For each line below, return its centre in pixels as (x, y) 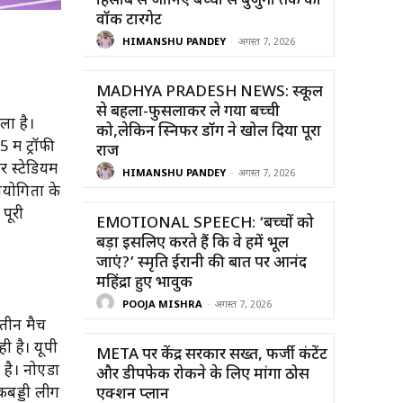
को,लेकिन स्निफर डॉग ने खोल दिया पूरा (209, 132)
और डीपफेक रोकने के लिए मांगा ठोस (203, 375)
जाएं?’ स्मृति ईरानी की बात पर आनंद (201, 263)
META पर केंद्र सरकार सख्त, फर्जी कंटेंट (212, 355)
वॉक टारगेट (129, 20)
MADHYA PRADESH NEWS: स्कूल (210, 92)
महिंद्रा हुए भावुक (144, 283)
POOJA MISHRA (162, 305)
